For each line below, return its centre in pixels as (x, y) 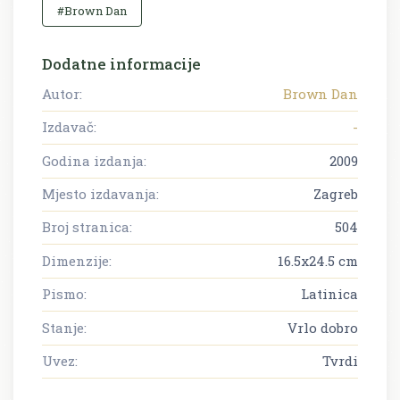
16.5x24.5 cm (318, 260)
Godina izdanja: (94, 160)
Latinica (329, 294)
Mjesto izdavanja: (100, 194)
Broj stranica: (87, 227)
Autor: (62, 93)
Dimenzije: (77, 260)
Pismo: (64, 294)
